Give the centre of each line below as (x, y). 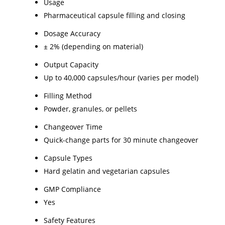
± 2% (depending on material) (93, 46)
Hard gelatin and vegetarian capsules (107, 171)
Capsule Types (68, 158)
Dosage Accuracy (72, 33)
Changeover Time (73, 127)
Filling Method (68, 95)
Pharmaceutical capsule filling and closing (115, 15)
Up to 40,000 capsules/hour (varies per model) (121, 77)
